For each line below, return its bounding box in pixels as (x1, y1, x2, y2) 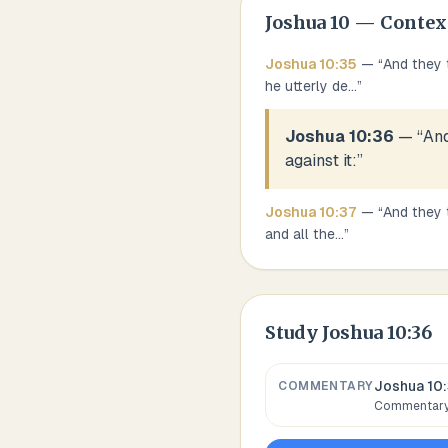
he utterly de (265, 78, 348, 94)
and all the (265, 226, 335, 242)
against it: (285, 151, 357, 170)
